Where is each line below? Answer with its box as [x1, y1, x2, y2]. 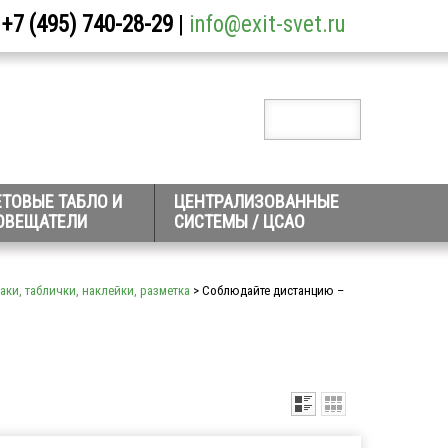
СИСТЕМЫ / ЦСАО [174, 211, 305, 232]
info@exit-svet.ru [189, 11, 346, 38]
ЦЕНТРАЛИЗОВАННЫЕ [174, 191, 339, 212]
